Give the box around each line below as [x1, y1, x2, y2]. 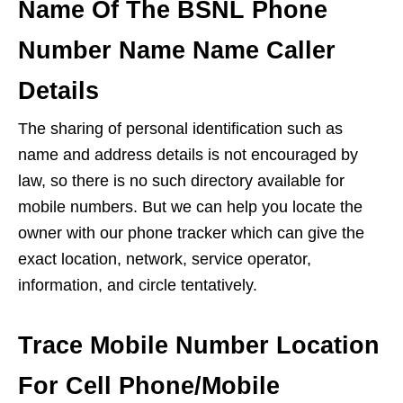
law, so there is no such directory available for [18, 172, 345, 191]
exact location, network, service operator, [18, 250, 311, 269]
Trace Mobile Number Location [18, 332, 380, 360]
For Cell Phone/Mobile [18, 372, 280, 400]
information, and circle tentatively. [18, 276, 257, 295]
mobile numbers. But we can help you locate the [18, 198, 363, 217]
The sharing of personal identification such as [18, 120, 343, 139]
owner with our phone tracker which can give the [18, 224, 364, 243]
